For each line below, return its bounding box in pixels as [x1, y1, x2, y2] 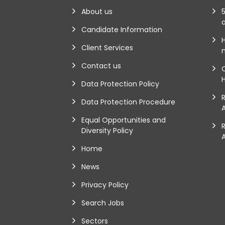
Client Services [81, 43, 133, 53]
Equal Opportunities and [81, 115, 166, 126]
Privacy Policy [81, 180, 129, 190]
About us [81, 7, 113, 17]
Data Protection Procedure [81, 97, 175, 107]
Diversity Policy [81, 126, 133, 136]
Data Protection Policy [81, 79, 159, 89]
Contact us [81, 61, 121, 71]
